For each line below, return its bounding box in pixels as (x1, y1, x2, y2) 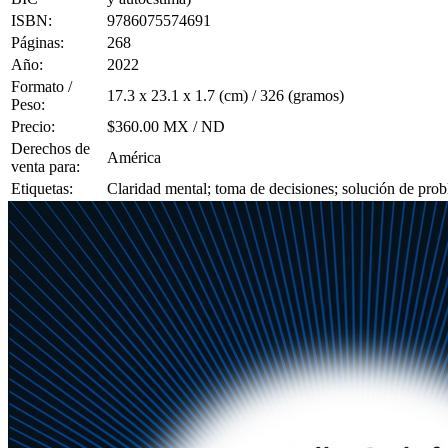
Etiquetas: (11, 180, 73, 198)
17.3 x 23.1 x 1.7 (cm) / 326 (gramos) (107, 87, 344, 105)
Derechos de (11, 140, 90, 158)
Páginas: (11, 34, 64, 52)
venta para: (11, 158, 80, 176)
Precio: (11, 118, 55, 136)
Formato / (11, 78, 72, 96)
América (107, 149, 161, 167)
